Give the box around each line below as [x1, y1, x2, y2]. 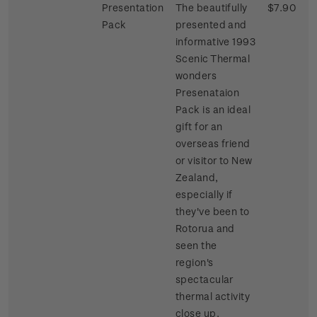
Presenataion [175, 86, 240, 99]
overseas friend [175, 137, 250, 150]
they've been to [175, 205, 250, 218]
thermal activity [175, 290, 250, 303]
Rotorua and [175, 222, 235, 235]
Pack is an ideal [175, 103, 250, 116]
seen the [175, 239, 217, 252]
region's [175, 256, 214, 269]
